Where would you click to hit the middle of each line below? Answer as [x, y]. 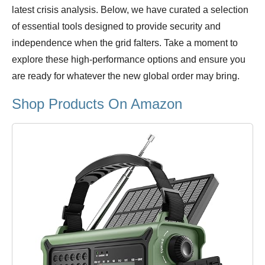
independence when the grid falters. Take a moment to [125, 43]
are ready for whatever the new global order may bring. [126, 76]
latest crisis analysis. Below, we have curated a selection [130, 10]
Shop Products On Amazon [97, 104]
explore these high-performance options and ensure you [129, 60]
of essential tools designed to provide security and [116, 27]
